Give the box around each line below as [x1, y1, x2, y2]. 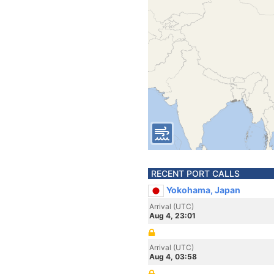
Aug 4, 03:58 [149, 252, 197, 261]
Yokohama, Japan [166, 185, 240, 195]
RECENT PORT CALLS [151, 168, 240, 179]
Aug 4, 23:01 [149, 211, 196, 220]
